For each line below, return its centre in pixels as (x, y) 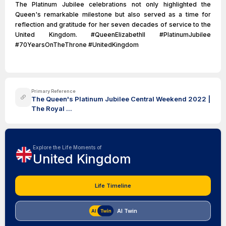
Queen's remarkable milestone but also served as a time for (113, 14)
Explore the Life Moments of (67, 147)
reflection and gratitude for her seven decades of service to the (113, 24)
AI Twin (127, 211)
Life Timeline (113, 186)
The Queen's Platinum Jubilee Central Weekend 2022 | (121, 99)
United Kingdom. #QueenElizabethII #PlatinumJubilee (113, 35)
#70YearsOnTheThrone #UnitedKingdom (77, 45)
